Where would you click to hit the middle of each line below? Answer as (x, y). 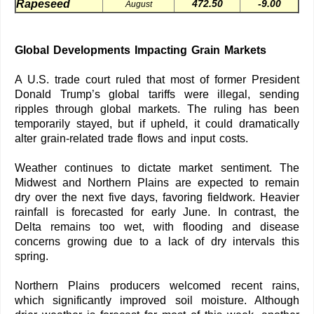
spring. (32, 256)
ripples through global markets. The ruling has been (157, 109)
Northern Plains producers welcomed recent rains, (157, 285)
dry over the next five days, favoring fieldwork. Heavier (157, 197)
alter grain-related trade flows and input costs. (131, 138)
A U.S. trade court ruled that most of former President (157, 79)
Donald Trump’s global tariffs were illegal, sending (157, 94)
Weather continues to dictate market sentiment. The (157, 168)
